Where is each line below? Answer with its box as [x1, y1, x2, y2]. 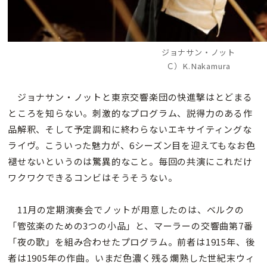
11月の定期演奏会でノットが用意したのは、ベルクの [8, 203, 244, 216]
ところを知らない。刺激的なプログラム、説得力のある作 [8, 106, 253, 119]
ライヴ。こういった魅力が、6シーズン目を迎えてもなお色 [8, 138, 256, 151]
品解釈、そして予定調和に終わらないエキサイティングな [8, 122, 252, 135]
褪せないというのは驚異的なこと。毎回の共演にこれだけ [8, 154, 253, 167]
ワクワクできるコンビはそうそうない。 [8, 170, 178, 184]
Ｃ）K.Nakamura [166, 60, 231, 72]
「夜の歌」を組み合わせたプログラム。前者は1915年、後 [8, 235, 255, 248]
